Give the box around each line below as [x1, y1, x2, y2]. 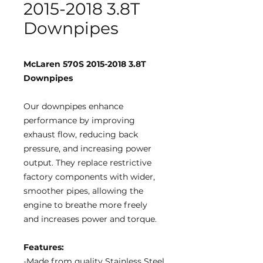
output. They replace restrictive [23, 157, 151, 168]
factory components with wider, [23, 171, 155, 182]
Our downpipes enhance [23, 101, 123, 112]
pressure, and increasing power [23, 143, 151, 154]
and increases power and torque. [23, 214, 157, 224]
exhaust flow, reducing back [23, 129, 138, 140]
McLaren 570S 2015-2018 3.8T [23, 59, 146, 69]
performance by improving [23, 115, 135, 126]
